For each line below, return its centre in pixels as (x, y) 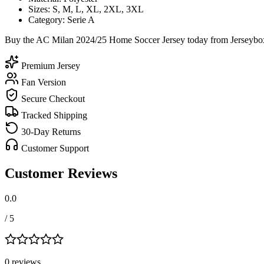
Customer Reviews (61, 173)
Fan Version (42, 82)
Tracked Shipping (53, 115)
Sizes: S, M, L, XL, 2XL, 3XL (86, 9)
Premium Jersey (49, 65)
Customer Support (54, 148)
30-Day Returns (50, 131)
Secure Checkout (52, 98)
